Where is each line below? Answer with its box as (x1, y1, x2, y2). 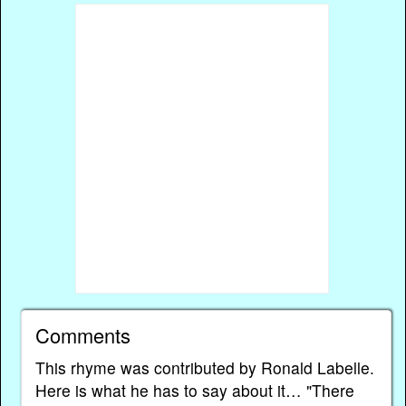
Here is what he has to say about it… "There (34, 379, 354, 402)
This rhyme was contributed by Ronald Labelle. (34, 356, 374, 380)
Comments (34, 321, 130, 350)
